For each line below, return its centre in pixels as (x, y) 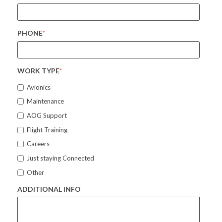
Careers (38, 144)
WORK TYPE (38, 70)
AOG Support (47, 116)
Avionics (38, 87)
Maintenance (45, 101)
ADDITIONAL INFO (49, 189)
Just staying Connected (60, 158)
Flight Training (47, 130)
